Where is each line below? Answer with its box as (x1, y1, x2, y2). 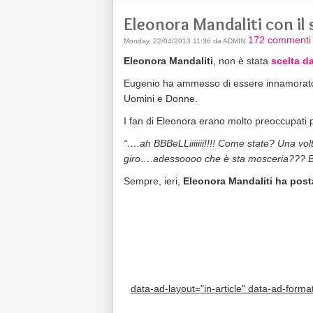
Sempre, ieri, (124, 175, 183, 187)
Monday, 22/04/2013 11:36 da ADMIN (124, 37, 245, 45)
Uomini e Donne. (124, 93, 198, 104)
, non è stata (213, 55, 268, 66)
